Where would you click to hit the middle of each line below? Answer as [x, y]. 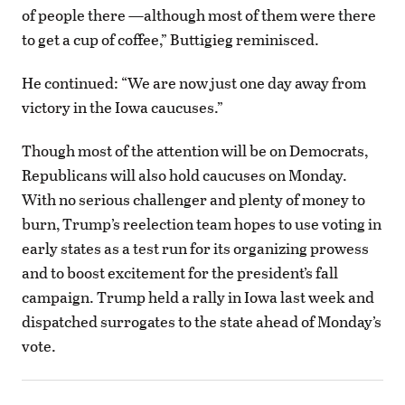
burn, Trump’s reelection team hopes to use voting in [202, 224]
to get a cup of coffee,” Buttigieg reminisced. [170, 39]
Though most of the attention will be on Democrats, [195, 151]
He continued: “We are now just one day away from [194, 82]
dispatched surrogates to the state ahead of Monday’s [202, 322]
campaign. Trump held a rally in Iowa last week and [198, 297]
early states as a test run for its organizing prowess [195, 249]
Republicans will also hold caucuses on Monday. [184, 175]
